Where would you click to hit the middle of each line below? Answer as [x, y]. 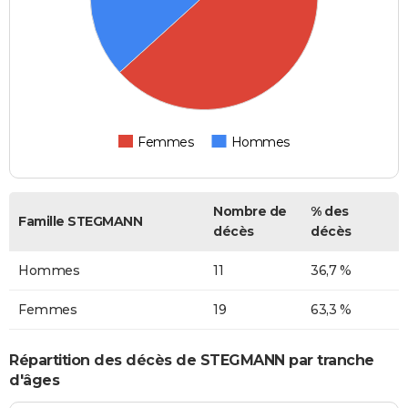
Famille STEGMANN [80, 222]
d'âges [34, 380]
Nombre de [250, 212]
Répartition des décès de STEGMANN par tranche [192, 360]
